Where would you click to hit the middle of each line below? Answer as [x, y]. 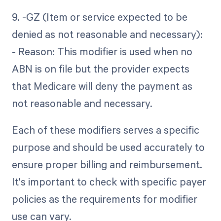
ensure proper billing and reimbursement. [107, 164]
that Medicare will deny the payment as [102, 86]
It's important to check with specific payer [109, 181]
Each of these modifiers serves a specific [105, 129]
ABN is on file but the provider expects [100, 68]
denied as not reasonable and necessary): [107, 34]
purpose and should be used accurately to [108, 147]
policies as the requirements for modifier [104, 199]
